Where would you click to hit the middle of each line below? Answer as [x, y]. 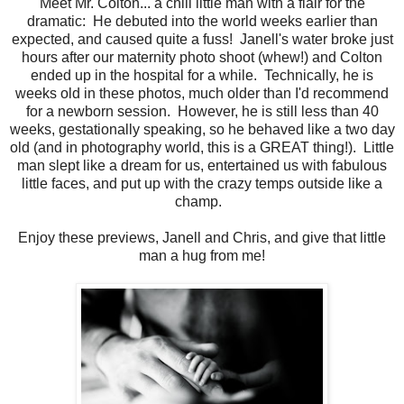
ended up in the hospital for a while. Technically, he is [202, 76]
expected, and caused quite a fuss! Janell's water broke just [202, 40]
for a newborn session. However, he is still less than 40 [202, 112]
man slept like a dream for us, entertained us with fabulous [202, 166]
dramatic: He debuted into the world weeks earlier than [202, 22]
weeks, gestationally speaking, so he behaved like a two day [202, 130]
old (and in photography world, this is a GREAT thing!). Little [202, 148]
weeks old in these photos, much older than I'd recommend [202, 94]
